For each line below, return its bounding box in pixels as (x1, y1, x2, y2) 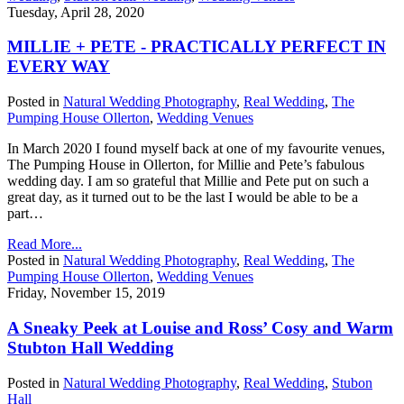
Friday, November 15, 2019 (7, 285, 165, 301)
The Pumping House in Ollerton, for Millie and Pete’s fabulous (7, 157, 364, 173)
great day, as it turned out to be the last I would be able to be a (7, 189, 358, 206)
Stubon (332, 374, 372, 390)
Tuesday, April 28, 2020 (7, 4, 144, 20)
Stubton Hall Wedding (7, 337, 174, 357)
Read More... (7, 236, 82, 252)
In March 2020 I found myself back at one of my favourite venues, (7, 141, 385, 157)
